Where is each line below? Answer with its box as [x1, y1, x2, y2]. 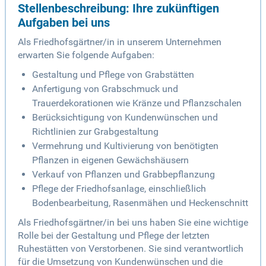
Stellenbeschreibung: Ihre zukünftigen [18, 1, 219, 16]
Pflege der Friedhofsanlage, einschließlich [32, 183, 206, 195]
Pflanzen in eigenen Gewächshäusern [32, 154, 189, 166]
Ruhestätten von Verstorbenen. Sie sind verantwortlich [18, 243, 243, 255]
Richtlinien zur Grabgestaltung [32, 126, 159, 138]
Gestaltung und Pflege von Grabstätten [32, 69, 194, 81]
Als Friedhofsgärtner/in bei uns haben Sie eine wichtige [18, 217, 248, 229]
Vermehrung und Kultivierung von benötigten [32, 140, 218, 152]
